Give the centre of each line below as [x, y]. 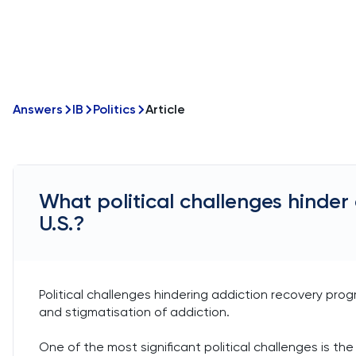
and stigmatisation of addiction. [134, 312]
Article [165, 109]
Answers [38, 109]
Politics [114, 109]
